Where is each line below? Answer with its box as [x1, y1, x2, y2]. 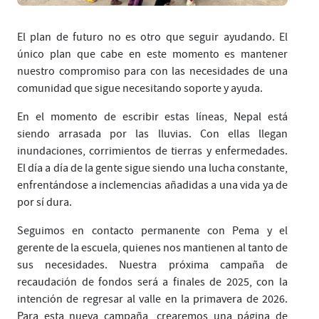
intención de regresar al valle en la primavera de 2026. [17, 291, 288, 306]
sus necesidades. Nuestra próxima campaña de [17, 257, 288, 272]
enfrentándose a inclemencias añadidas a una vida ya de [17, 177, 288, 192]
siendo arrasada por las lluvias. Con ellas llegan [17, 126, 288, 141]
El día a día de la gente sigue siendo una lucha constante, [17, 160, 288, 175]
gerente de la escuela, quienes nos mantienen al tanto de [17, 240, 288, 255]
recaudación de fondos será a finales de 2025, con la [17, 274, 288, 289]
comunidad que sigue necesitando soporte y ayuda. [17, 80, 263, 95]
